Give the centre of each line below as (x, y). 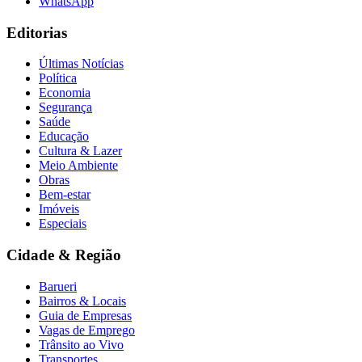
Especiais (63, 224)
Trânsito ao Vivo (81, 344)
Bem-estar (65, 195)
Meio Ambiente (78, 166)
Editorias (37, 32)
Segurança (65, 107)
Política (58, 78)
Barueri (58, 286)
